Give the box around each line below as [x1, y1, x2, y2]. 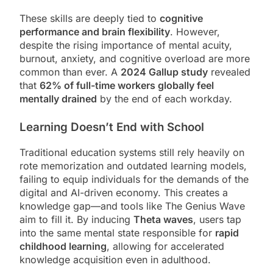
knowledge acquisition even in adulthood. [19, 253, 211, 266]
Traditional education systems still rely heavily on [19, 146, 244, 158]
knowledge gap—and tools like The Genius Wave [19, 199, 245, 212]
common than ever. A [19, 66, 121, 79]
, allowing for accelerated [107, 239, 224, 252]
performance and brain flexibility [19, 26, 170, 38]
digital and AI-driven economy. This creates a [19, 186, 228, 199]
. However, [170, 26, 220, 38]
